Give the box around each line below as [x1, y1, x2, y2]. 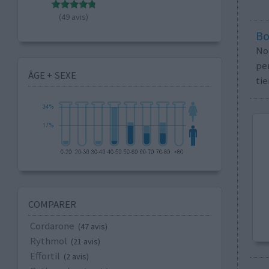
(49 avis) [59, 11, 89, 22]
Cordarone [29, 219, 74, 233]
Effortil [29, 249, 60, 263]
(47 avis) [77, 221, 107, 232]
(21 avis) [70, 236, 100, 247]
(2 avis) [63, 251, 89, 262]
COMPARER [28, 198, 76, 211]
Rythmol [29, 234, 67, 248]
